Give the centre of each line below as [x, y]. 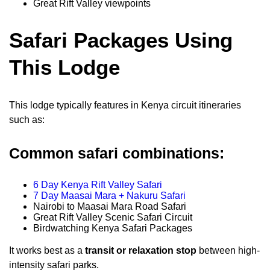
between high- [228, 250]
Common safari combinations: [117, 153]
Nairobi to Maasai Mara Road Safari [110, 206]
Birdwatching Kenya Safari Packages [113, 228]
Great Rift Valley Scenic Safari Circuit [113, 217]
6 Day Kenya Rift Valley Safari [98, 184]
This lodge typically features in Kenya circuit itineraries [125, 105]
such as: [27, 119]
